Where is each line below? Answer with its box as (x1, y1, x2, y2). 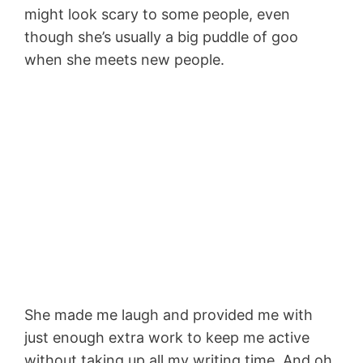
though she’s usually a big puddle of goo (24, 28, 298, 45)
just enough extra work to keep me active (24, 328, 310, 346)
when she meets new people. (24, 50, 224, 68)
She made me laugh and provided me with (24, 305, 313, 323)
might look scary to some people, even (24, 5, 290, 23)
